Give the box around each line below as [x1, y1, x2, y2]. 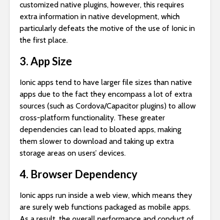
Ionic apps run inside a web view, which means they [20, 190, 192, 200]
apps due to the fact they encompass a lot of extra [20, 89, 192, 99]
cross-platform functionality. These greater [20, 112, 165, 122]
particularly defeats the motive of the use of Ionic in [20, 23, 195, 33]
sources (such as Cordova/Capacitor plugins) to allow [20, 101, 196, 110]
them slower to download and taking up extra [20, 136, 174, 146]
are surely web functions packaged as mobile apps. [20, 202, 191, 212]
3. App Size [20, 54, 72, 68]
